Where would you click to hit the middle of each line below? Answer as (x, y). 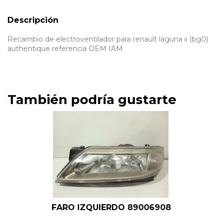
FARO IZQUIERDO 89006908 (111, 207)
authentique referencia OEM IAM (65, 49)
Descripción (33, 20)
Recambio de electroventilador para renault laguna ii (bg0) (108, 39)
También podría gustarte (92, 100)
